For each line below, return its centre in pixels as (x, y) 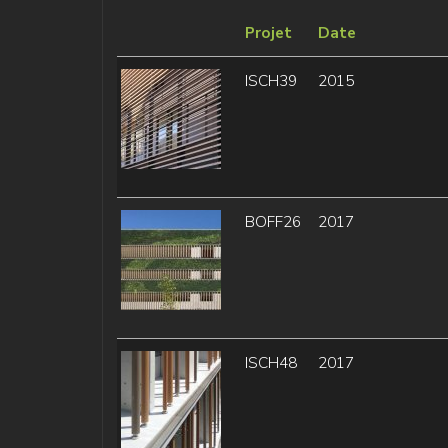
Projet (268, 33)
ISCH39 (270, 81)
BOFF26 (272, 222)
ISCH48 (270, 363)
